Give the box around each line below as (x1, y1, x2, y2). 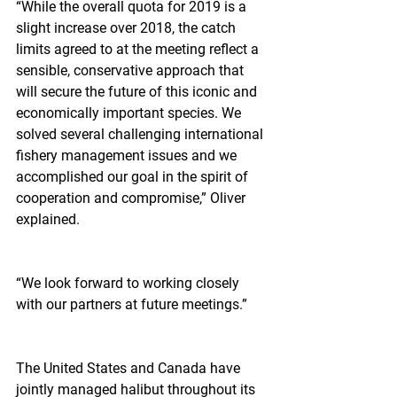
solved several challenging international (16, 126, 267, 143)
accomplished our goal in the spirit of (16, 168, 252, 185)
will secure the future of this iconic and (16, 83, 261, 100)
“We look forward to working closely (16, 275, 243, 292)
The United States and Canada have (16, 360, 244, 377)
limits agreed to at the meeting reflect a (16, 41, 262, 58)
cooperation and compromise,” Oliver (16, 190, 249, 206)
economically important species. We (16, 105, 245, 121)
